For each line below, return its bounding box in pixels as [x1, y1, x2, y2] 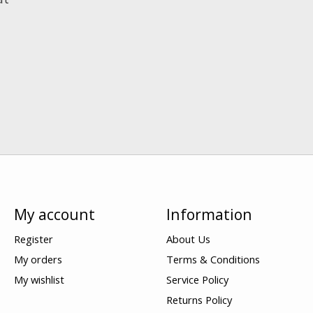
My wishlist [13, 272, 64, 287]
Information [166, 203, 252, 224]
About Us [166, 231, 210, 246]
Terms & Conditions [166, 252, 260, 266]
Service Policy [166, 272, 228, 287]
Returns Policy [166, 293, 232, 307]
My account [13, 203, 95, 224]
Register [13, 231, 53, 246]
